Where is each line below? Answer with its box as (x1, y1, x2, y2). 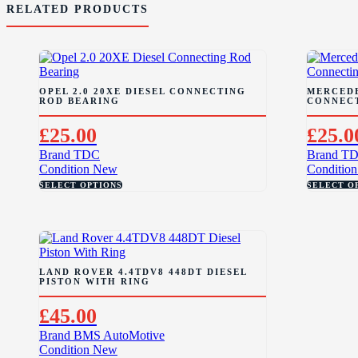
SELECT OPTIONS (39, 181, 122, 190)
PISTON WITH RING (39, 276, 150, 287)
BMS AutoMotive (74, 328, 165, 343)
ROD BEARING (39, 95, 120, 105)
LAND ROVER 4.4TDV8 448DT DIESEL (39, 267, 248, 277)
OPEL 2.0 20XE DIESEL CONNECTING (39, 86, 246, 96)
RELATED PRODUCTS (6, 3, 149, 16)
